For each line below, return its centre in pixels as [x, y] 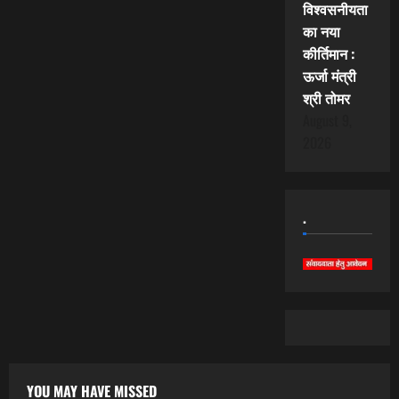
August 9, [327, 121]
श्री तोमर [326, 98]
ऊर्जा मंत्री [329, 76]
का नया [321, 32]
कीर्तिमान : [328, 54]
